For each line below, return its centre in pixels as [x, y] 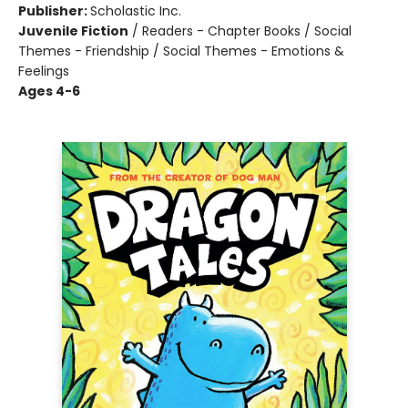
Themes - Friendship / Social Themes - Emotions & [181, 51]
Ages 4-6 [49, 91]
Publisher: [54, 11]
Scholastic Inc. [136, 11]
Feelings [44, 71]
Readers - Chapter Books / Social [247, 31]
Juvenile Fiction [73, 31]
